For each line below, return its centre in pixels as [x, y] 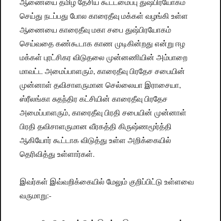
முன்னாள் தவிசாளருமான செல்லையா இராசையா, [101, 85]
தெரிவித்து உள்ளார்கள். [57, 154]
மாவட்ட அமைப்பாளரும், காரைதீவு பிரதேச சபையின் [103, 71]
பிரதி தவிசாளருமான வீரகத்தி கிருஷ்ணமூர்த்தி [96, 126]
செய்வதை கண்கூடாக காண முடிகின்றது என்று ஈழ [103, 43]
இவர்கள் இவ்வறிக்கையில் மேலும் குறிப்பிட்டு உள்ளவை [107, 182]
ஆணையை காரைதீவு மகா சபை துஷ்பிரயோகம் [96, 30]
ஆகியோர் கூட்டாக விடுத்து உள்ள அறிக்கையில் [96, 140]
